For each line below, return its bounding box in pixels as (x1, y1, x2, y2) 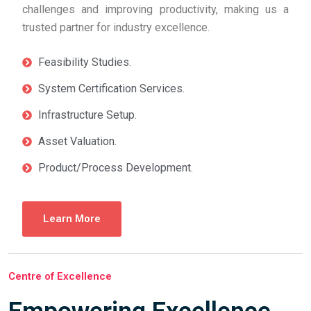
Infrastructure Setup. (37, 108, 137, 121)
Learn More (43, 212, 101, 225)
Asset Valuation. (37, 135, 117, 148)
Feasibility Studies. (37, 56, 131, 69)
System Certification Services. (37, 82, 185, 95)
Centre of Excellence (8, 270, 112, 283)
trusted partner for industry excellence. (22, 21, 210, 34)
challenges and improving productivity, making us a (22, 3, 289, 16)
